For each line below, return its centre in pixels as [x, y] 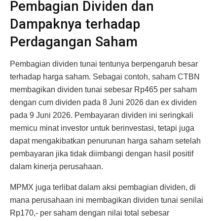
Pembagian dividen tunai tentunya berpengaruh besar [104, 64]
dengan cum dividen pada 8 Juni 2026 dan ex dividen [103, 102]
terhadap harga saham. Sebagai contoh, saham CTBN [105, 76]
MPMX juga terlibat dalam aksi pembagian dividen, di [103, 187]
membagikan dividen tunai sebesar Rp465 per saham [103, 89]
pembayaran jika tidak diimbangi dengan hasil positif [102, 153]
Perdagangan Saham [74, 42]
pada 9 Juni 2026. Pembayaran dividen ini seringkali [102, 115]
